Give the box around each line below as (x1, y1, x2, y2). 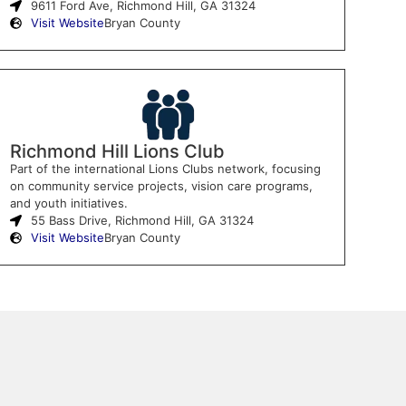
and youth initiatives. (10, 195, 129, 210)
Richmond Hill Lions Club (10, 140, 226, 162)
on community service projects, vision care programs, (10, 178, 314, 193)
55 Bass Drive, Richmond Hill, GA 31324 (31, 212, 255, 227)
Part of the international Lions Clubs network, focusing (10, 160, 322, 176)
